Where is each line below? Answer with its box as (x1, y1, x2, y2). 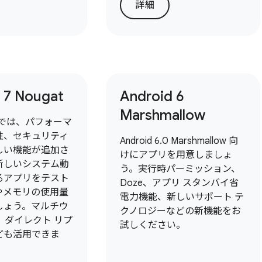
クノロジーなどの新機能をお (120, 205, 242, 217)
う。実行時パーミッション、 (120, 163, 241, 175)
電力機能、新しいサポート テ (120, 191, 244, 203)
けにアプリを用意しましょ (120, 149, 233, 161)
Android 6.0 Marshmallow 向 (120, 135, 239, 147)
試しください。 (120, 219, 186, 231)
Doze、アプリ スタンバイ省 (120, 177, 239, 189)
